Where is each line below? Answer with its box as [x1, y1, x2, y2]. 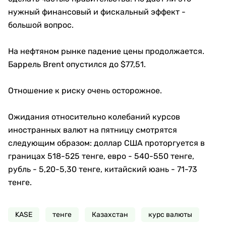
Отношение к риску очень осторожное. [8, 86, 162, 95]
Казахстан [92, 210, 128, 219]
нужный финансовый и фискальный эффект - [8, 7, 186, 17]
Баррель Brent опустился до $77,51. [8, 60, 146, 69]
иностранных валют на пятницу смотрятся [8, 125, 177, 135]
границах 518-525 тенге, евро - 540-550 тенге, [8, 151, 194, 161]
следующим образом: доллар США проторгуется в [8, 138, 205, 148]
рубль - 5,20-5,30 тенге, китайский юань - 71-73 [8, 164, 197, 174]
